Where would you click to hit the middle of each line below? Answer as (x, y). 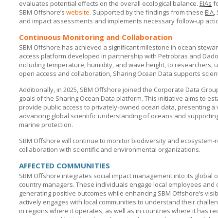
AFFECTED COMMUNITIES (64, 165)
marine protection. (46, 125)
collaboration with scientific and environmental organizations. (110, 149)
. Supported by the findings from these (147, 12)
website (78, 12)
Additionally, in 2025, (49, 90)
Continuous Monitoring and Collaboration (96, 37)
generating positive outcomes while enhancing (88, 193)
